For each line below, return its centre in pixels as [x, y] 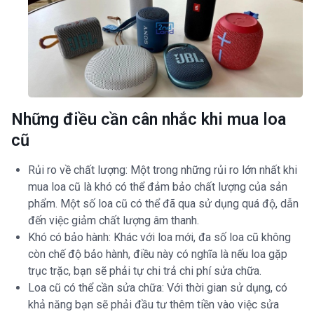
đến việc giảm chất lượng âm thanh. [114, 221]
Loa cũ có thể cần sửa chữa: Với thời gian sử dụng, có [158, 288]
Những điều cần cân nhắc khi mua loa [149, 120]
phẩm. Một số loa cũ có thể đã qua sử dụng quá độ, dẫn [163, 204]
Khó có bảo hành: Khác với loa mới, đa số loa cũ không [159, 238]
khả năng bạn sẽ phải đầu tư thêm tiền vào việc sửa [153, 305]
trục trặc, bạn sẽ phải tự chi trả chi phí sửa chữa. [145, 271]
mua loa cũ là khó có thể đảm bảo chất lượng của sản [158, 187]
